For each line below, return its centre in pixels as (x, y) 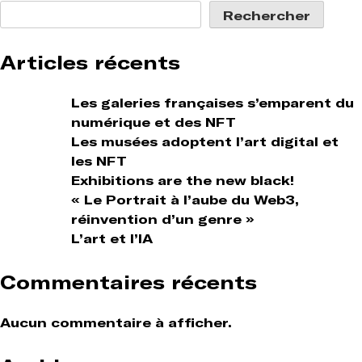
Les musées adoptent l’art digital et (205, 141)
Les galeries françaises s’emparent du (213, 102)
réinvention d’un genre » (163, 219)
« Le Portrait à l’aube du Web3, (185, 199)
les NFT (99, 160)
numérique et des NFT (154, 122)
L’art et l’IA (112, 238)
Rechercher (267, 16)
